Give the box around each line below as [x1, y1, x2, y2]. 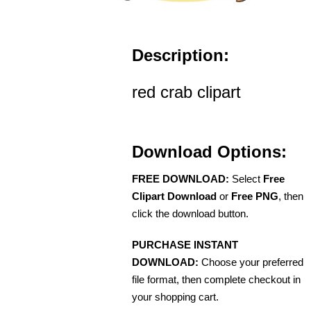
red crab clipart [132, 82, 241, 101]
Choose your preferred [199, 255, 303, 268]
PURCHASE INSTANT [132, 238, 238, 251]
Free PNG [231, 190, 278, 202]
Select [229, 172, 263, 185]
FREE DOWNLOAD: [132, 172, 229, 185]
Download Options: [132, 142, 287, 161]
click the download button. [132, 207, 249, 219]
